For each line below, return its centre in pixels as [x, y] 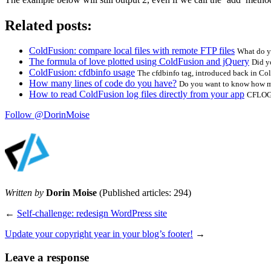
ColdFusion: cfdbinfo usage [82, 73]
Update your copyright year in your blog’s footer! [99, 234]
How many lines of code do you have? [103, 83]
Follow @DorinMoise [47, 115]
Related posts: [48, 25]
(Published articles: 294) [145, 193]
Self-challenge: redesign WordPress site [92, 214]
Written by [24, 193]
